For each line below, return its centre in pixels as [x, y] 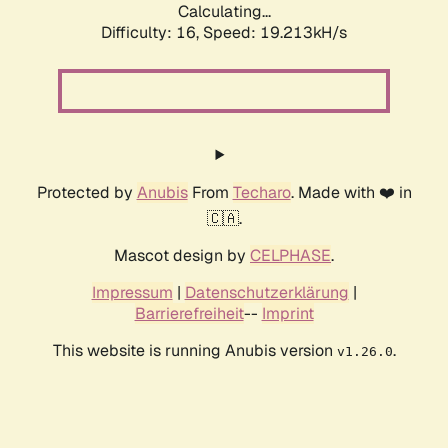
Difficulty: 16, [152, 33]
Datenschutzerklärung [266, 293]
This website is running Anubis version [194, 351]
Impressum [132, 293]
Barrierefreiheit [189, 314]
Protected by [86, 193]
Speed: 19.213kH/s [275, 33]
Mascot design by [182, 256]
